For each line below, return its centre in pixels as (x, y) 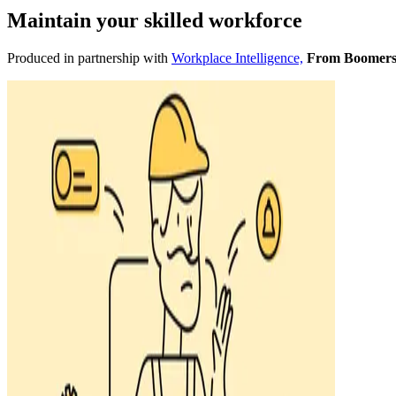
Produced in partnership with (89, 57)
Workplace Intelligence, (237, 57)
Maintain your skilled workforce (155, 20)
